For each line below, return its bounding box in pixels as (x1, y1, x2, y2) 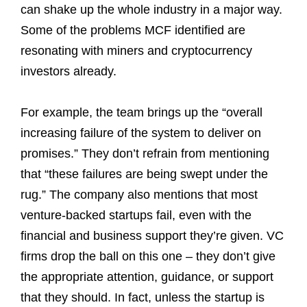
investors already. (21, 64, 116, 78)
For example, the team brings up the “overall (21, 105, 262, 119)
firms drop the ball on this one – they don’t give (21, 249, 275, 263)
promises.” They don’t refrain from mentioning (21, 146, 269, 160)
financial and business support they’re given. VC (21, 228, 284, 243)
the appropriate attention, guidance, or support (21, 269, 273, 284)
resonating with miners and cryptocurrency (21, 43, 252, 58)
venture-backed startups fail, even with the (21, 208, 251, 222)
